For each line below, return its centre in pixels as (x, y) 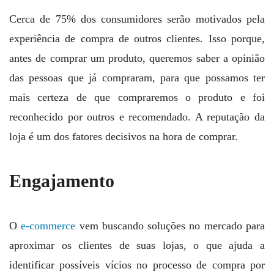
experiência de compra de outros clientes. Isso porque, (137, 38)
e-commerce (48, 226)
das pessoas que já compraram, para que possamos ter (137, 77)
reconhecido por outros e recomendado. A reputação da (137, 117)
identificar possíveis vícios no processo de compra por (137, 265)
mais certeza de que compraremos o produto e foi (137, 97)
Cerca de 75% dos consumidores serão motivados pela (137, 19)
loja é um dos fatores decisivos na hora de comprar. (124, 136)
